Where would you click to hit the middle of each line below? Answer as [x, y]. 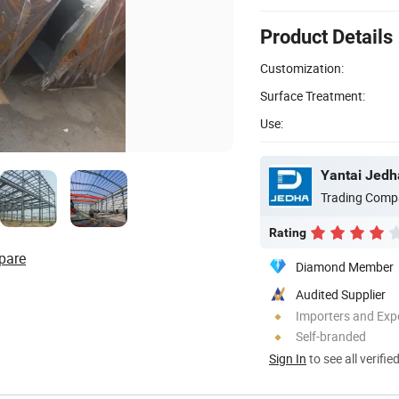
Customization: [302, 68]
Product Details [326, 37]
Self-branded [331, 336]
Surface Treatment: [313, 95]
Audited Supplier [341, 294]
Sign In [288, 358]
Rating [288, 232]
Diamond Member [345, 266]
